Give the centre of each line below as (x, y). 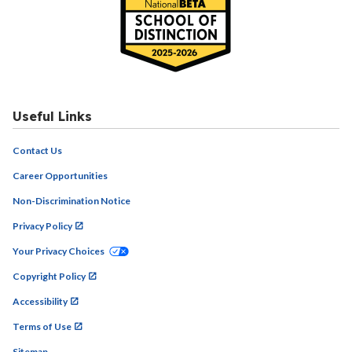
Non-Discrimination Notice (71, 201)
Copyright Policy (49, 276)
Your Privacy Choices (59, 251)
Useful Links (52, 116)
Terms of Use (42, 326)
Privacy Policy (42, 226)
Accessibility (40, 301)
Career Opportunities (60, 176)
